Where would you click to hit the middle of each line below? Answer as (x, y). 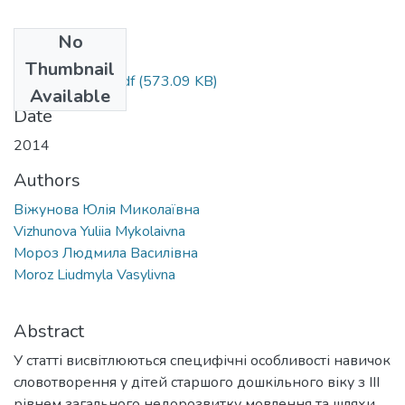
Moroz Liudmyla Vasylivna (94, 274)
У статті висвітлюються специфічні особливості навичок (202, 360)
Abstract (49, 331)
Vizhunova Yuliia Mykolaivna (99, 231)
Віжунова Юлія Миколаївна (107, 209)
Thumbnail (70, 69)
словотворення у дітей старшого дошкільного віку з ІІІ (197, 382)
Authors (47, 180)
